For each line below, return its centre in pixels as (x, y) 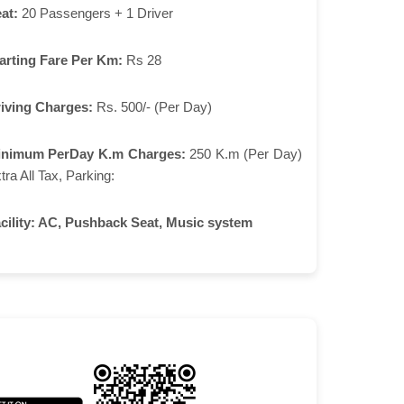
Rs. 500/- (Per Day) (152, 106)
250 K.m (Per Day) (243, 153)
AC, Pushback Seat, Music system (143, 222)
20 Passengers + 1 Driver (95, 13)
